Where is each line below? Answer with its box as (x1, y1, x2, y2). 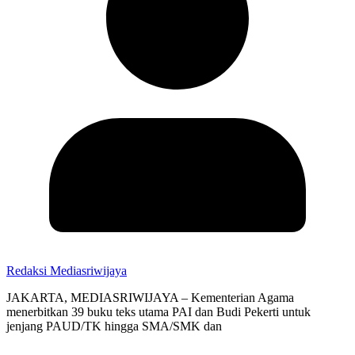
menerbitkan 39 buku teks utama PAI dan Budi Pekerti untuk (6, 305, 311, 319)
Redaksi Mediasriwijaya (6, 264, 127, 278)
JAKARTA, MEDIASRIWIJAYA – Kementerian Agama (6, 291, 294, 305)
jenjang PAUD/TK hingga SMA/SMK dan (6, 319, 222, 334)
